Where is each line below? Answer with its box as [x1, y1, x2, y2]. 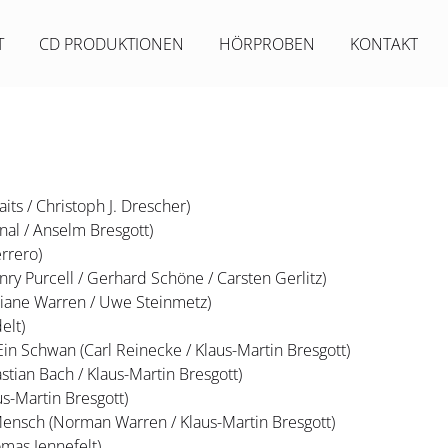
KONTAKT [350, 32, 418, 55]
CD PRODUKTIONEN [39, 32, 184, 55]
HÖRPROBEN [219, 32, 315, 55]
